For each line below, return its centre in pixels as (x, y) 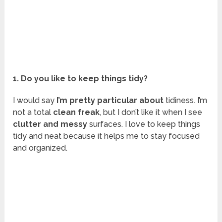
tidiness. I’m (186, 100)
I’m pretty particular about (110, 100)
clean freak (77, 112)
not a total (33, 112)
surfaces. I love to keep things (145, 124)
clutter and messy (51, 124)
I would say (35, 100)
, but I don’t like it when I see (151, 112)
